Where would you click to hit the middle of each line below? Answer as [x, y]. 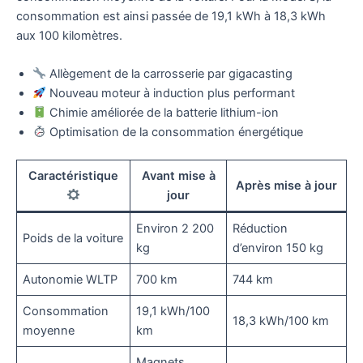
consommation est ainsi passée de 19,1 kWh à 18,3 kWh [171, 16]
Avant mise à [178, 175]
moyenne [49, 330]
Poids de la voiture [73, 238]
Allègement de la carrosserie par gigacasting [169, 73]
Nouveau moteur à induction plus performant [170, 93]
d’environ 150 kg [278, 248]
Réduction [261, 228]
